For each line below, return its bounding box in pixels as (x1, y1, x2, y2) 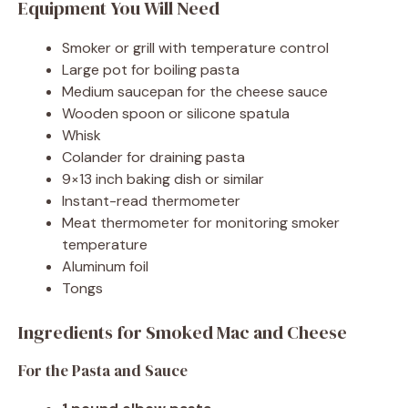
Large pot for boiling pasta (62, 59, 240, 79)
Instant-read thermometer (62, 190, 240, 210)
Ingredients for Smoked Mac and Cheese (18, 319, 347, 345)
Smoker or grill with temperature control (62, 37, 329, 57)
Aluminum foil (62, 256, 148, 276)
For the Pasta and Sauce (18, 359, 188, 382)
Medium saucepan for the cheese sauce (62, 81, 328, 101)
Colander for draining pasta (62, 147, 245, 167)
